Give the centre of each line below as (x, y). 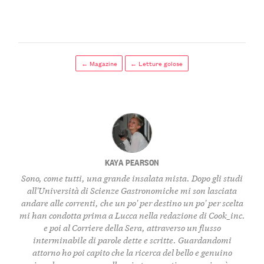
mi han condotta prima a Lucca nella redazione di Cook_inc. (132, 215)
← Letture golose (157, 63)
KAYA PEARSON (132, 162)
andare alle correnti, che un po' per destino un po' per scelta (132, 203)
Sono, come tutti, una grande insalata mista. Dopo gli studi (132, 178)
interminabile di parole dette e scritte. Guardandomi (132, 240)
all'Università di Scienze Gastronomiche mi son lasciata (132, 190)
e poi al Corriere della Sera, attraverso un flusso (132, 227)
